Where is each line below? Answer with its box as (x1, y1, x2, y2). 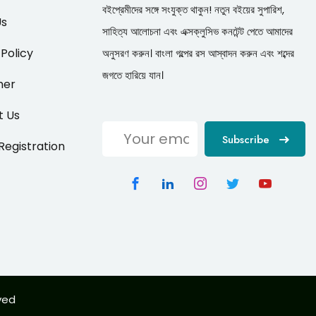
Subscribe (222, 131, 270, 147)
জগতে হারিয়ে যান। (102, 67, 164, 83)
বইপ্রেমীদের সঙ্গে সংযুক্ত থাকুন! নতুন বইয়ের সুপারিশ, (102, 1, 285, 17)
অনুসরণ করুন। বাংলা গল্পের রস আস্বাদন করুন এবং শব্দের (102, 45, 295, 61)
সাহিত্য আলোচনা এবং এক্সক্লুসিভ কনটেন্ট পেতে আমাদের (102, 23, 293, 39)
